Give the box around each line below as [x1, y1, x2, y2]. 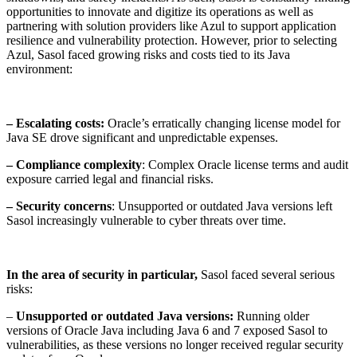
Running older [233, 308, 309, 323]
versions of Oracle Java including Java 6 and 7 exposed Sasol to [6, 323, 328, 337]
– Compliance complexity [6, 157, 142, 171]
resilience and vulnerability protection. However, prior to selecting [6, 33, 337, 47]
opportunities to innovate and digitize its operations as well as [6, 4, 313, 18]
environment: [6, 61, 73, 76]
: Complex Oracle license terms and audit [142, 157, 348, 171]
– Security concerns [6, 198, 112, 213]
